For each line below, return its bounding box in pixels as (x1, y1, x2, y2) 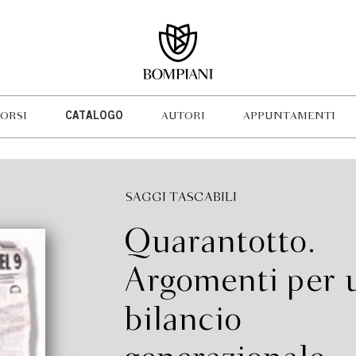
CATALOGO (64, 111, 123, 122)
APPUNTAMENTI (242, 111, 335, 122)
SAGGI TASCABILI (125, 192, 237, 203)
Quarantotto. (123, 226, 315, 259)
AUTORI (161, 111, 205, 122)
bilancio (123, 304, 242, 337)
